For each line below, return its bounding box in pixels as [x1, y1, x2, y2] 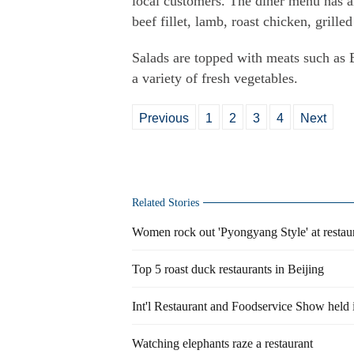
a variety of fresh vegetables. [132, 70, 298, 86]
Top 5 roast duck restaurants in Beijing [132, 262, 324, 276]
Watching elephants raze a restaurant [132, 337, 313, 350]
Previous [139, 111, 189, 125]
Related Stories [132, 197, 199, 209]
